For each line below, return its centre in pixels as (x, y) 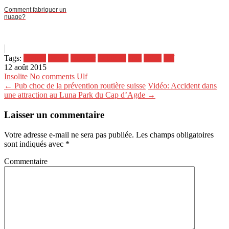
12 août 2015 (25, 67)
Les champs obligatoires (174, 134)
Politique (112, 58)
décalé (58, 58)
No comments (52, 77)
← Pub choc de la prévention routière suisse (75, 86)
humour (83, 58)
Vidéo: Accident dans (182, 86)
